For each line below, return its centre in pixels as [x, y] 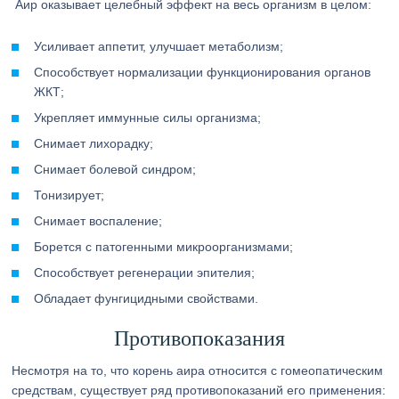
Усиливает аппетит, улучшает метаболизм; [159, 46]
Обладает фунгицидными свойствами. [147, 298]
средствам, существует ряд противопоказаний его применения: [199, 390]
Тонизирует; [69, 195]
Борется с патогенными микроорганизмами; [164, 247]
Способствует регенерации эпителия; [145, 273]
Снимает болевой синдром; [115, 169]
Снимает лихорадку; [94, 143]
